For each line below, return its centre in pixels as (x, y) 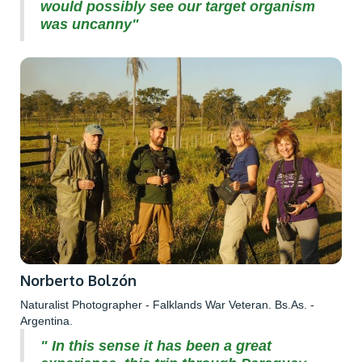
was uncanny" (90, 25)
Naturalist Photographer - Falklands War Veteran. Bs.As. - (167, 304)
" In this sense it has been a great (156, 345)
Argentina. (46, 320)
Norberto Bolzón (78, 280)
